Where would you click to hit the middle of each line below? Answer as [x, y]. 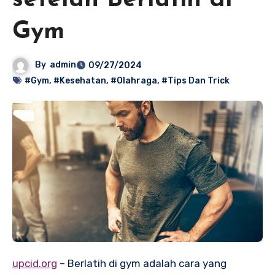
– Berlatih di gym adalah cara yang [142, 264]
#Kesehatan [80, 81]
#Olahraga [134, 81]
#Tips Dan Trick [196, 81]
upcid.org [38, 264]
